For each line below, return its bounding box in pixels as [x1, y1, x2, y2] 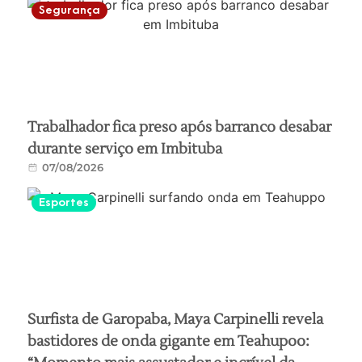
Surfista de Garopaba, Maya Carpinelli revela [27, 309, 324, 329]
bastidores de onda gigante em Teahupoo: [27, 331, 310, 351]
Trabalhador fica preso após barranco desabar [27, 117, 332, 137]
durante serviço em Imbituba [27, 139, 223, 158]
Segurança [39, 2, 101, 17]
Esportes [39, 195, 90, 209]
